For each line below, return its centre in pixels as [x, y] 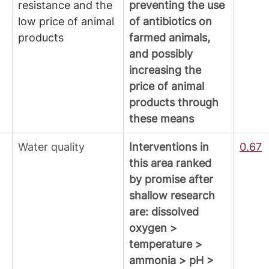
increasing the [167, 70]
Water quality [51, 147]
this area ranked [172, 163]
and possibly [162, 54]
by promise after [173, 180]
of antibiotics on [172, 22]
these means [162, 119]
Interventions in [171, 147]
